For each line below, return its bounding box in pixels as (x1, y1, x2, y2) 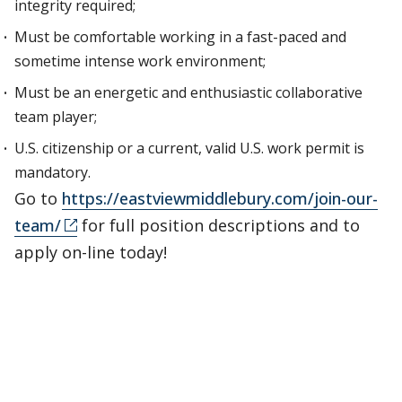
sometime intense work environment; (14, 51, 266, 71)
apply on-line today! (14, 241, 167, 263)
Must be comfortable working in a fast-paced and (14, 27, 346, 47)
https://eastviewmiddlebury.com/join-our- (62, 188, 378, 209)
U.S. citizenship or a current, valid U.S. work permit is (14, 138, 364, 158)
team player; (14, 107, 97, 127)
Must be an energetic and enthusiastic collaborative (14, 83, 363, 102)
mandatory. (14, 162, 91, 182)
